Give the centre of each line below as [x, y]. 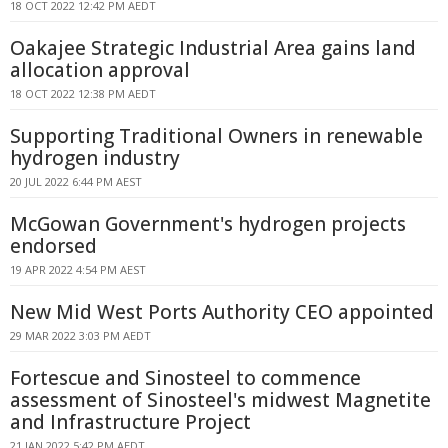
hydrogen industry [95, 158]
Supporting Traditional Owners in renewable [216, 136]
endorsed [53, 246]
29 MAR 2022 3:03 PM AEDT [80, 335]
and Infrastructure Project [130, 422]
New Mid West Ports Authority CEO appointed [222, 312]
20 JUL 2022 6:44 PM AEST [76, 181]
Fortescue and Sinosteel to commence [185, 378]
